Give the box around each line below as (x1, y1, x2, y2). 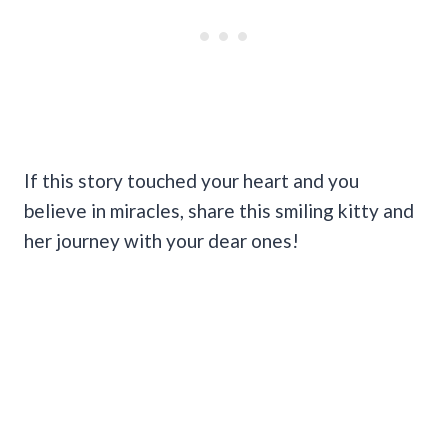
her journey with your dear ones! (24, 228, 299, 252)
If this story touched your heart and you (24, 168, 359, 192)
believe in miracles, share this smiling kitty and (24, 198, 414, 222)
